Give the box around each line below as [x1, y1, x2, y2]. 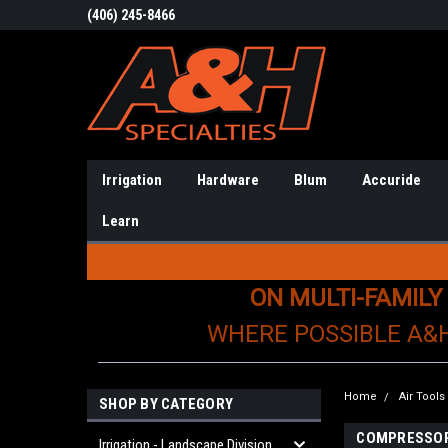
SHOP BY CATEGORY [99, 395, 233, 413]
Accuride [362, 171, 421, 189]
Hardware [197, 171, 259, 189]
